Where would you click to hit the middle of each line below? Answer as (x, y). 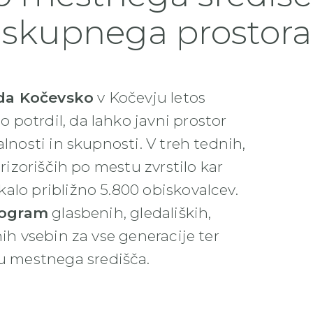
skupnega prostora (156, 32)
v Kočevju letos (150, 97)
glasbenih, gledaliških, (130, 213)
